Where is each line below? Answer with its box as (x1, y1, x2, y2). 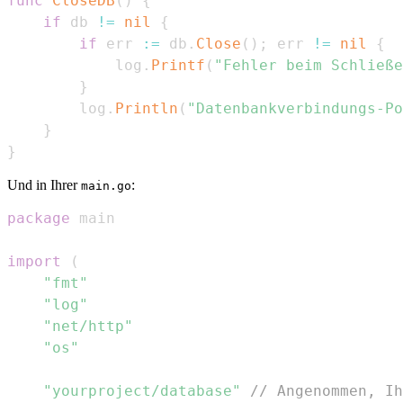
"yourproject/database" (43, 381, 241, 399)
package (7, 209, 70, 227)
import (7, 252, 61, 270)
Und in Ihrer (7, 176, 81, 193)
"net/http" (43, 317, 133, 335)
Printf (151, 56, 205, 74)
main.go (81, 178, 131, 193)
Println (115, 99, 178, 117)
